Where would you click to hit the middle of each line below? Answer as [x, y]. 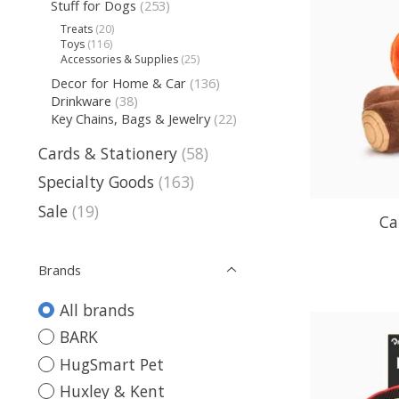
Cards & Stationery [108, 154]
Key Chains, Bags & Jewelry [130, 118]
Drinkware [81, 100]
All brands [97, 309]
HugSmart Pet [111, 364]
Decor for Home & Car [118, 82]
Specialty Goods [96, 182]
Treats [77, 29]
